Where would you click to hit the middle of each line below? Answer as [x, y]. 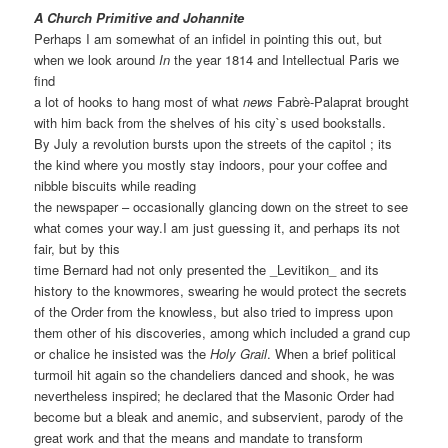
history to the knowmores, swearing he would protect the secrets [221, 290]
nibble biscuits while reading [115, 185]
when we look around [97, 59]
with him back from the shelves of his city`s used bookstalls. [210, 122]
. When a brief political [332, 353]
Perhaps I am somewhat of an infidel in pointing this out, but [208, 38]
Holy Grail [239, 353]
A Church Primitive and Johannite [139, 17]
